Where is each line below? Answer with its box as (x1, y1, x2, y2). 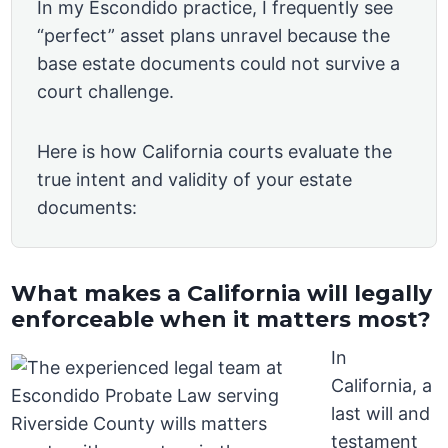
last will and (331, 403, 431, 425)
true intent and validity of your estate (37, 169, 353, 191)
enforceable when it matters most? (11, 306, 432, 334)
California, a (331, 375, 433, 397)
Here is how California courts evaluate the (37, 141, 393, 163)
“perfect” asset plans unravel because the (37, 25, 391, 47)
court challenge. (37, 81, 175, 103)
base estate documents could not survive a (37, 53, 401, 75)
